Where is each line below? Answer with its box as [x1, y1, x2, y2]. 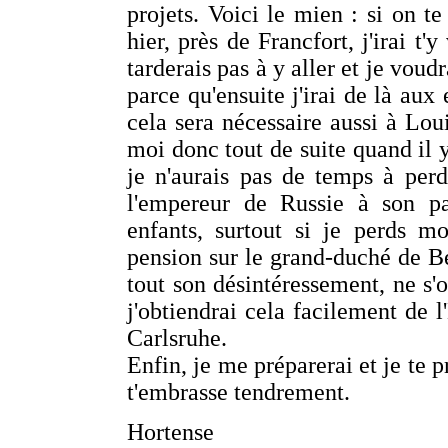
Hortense [127, 419, 214, 445]
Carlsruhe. [127, 325, 227, 351]
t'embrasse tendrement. [127, 379, 350, 405]
